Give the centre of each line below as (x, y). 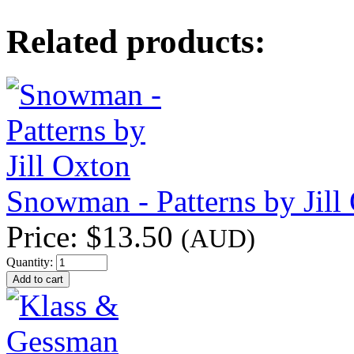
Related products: (136, 42)
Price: (46, 236)
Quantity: (31, 262)
